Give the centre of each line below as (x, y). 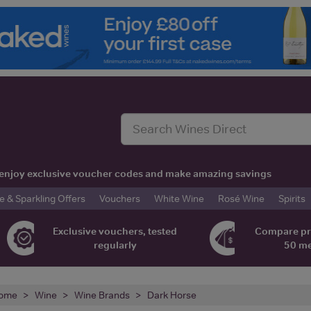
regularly (115, 245)
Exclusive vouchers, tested (115, 231)
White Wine (179, 198)
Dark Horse (172, 295)
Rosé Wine (241, 198)
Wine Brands (102, 295)
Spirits (292, 198)
